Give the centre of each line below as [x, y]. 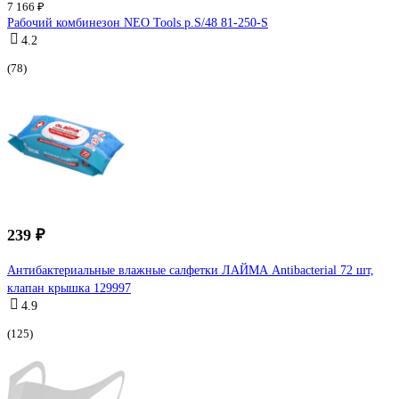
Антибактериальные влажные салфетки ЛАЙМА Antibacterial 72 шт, [191, 270]
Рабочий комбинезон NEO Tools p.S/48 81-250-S [138, 22]
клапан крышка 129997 [69, 288]
